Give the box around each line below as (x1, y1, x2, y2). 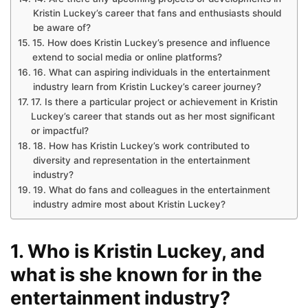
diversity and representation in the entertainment (32, 155, 250, 166)
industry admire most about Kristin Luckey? (32, 199, 225, 210)
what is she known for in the (10, 263, 262, 287)
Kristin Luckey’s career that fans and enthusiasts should (32, 8, 281, 19)
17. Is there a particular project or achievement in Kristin (30, 96, 278, 108)
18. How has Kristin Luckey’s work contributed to (32, 140, 250, 152)
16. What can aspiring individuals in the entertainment (32, 67, 270, 78)
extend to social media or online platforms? (32, 52, 222, 63)
